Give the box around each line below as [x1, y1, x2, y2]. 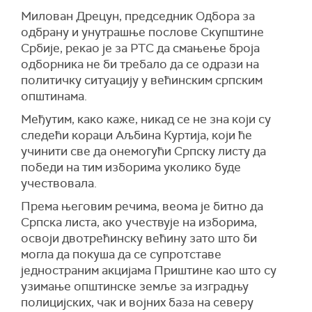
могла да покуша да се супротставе [21, 247, 224, 262]
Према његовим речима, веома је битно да [21, 198, 263, 214]
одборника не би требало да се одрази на [21, 56, 259, 72]
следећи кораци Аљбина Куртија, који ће [21, 127, 252, 143]
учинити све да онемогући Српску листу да [21, 143, 266, 159]
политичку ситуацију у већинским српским [21, 72, 263, 88]
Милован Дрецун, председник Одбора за [21, 8, 255, 24]
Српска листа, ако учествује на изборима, [21, 214, 257, 230]
